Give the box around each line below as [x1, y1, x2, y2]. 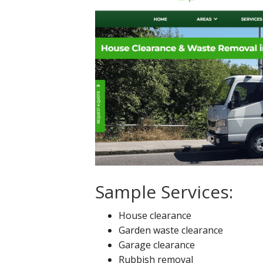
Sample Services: [95, 179, 233, 204]
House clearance [119, 208, 191, 222]
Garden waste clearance [119, 223, 223, 237]
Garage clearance [119, 238, 195, 251]
